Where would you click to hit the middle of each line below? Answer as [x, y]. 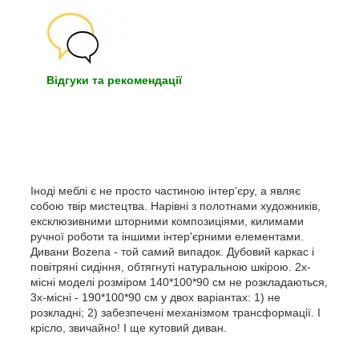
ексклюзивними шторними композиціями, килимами [167, 221]
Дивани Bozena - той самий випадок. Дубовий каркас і [172, 251]
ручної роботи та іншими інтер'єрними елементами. [167, 236]
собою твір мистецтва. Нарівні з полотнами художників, [175, 206]
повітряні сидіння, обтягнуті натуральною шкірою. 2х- [171, 266]
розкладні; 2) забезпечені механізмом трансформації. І [175, 312]
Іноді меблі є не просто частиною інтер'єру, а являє [165, 190]
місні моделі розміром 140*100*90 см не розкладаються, [179, 282]
